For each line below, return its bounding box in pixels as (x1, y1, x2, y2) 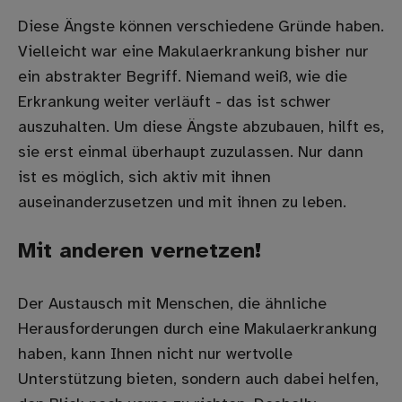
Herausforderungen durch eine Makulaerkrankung (18, 321, 377, 339)
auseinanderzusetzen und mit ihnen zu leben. (18, 195, 346, 213)
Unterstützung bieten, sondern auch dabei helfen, (18, 371, 379, 389)
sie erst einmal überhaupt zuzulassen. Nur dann (18, 144, 363, 162)
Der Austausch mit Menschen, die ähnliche (18, 296, 327, 314)
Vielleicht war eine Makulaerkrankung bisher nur (18, 44, 369, 62)
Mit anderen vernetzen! (18, 240, 261, 264)
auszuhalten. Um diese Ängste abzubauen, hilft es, (18, 119, 384, 137)
